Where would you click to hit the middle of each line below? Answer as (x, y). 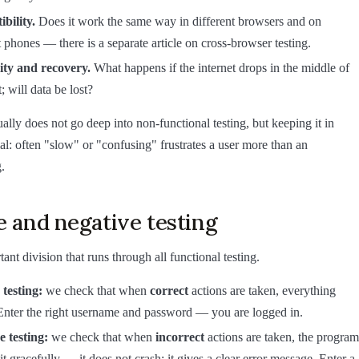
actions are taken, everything (262, 290)
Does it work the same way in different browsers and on (178, 21)
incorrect (180, 337)
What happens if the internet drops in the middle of (220, 68)
